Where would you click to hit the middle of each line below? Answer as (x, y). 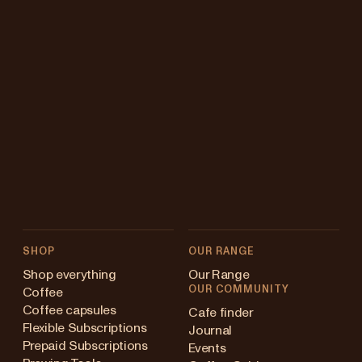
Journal (210, 330)
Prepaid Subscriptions (85, 345)
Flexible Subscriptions (84, 328)
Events (207, 348)
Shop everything (69, 274)
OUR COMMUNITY (239, 289)
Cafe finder (221, 312)
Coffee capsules (69, 310)
